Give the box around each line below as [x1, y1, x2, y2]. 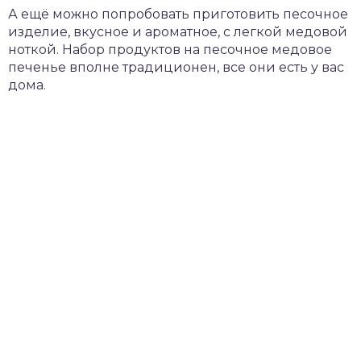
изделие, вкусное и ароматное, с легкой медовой [8, 24, 347, 39]
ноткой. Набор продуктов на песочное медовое [8, 42, 332, 57]
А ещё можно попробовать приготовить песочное [8, 6, 348, 22]
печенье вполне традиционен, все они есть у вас [8, 60, 344, 75]
